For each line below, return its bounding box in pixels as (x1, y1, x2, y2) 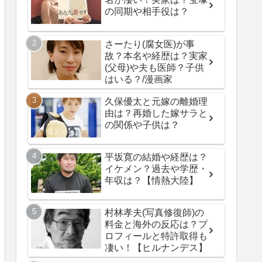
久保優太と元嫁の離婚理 (105, 96, 208, 106)
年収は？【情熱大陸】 (105, 175, 198, 185)
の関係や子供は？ (105, 119, 180, 130)
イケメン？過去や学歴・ (105, 163, 208, 174)
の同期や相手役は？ (105, 6, 189, 17)
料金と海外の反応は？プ (105, 219, 208, 230)
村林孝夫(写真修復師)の (105, 208, 204, 218)
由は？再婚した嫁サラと (105, 108, 208, 118)
